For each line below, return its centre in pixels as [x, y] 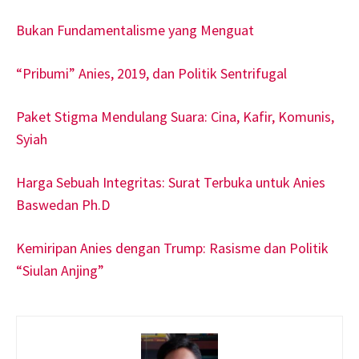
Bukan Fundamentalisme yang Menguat [135, 30]
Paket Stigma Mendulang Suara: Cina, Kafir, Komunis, [175, 116]
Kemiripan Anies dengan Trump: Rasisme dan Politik [172, 248]
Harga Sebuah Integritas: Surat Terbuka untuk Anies [171, 182]
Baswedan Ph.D [63, 204]
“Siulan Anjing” [60, 270]
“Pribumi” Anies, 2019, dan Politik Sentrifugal [151, 73]
